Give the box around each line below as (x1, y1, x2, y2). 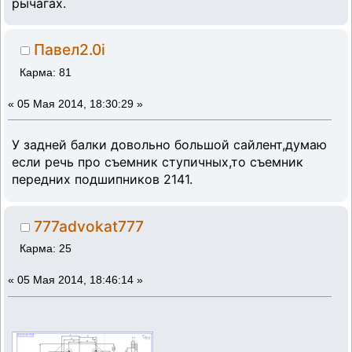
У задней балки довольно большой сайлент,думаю (12, 137, 327, 153)
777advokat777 (34, 216, 145, 236)
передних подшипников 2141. (12, 171, 192, 188)
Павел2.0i (34, 40, 106, 59)
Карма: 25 (20, 243, 72, 255)
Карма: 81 (20, 66, 72, 79)
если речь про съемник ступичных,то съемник (12, 154, 303, 170)
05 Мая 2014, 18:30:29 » (17, 97, 143, 110)
